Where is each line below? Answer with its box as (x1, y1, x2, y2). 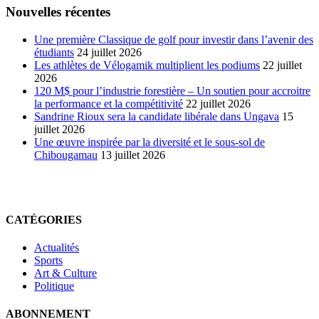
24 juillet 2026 (77, 46, 142, 58)
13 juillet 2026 (100, 148, 165, 161)
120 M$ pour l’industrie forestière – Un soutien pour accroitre (34, 84, 310, 97)
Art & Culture (34, 267, 97, 280)
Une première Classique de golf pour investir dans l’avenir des (34, 33, 313, 46)
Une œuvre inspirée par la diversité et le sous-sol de (34, 135, 265, 148)
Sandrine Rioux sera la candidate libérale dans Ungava (34, 110, 279, 122)
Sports (34, 254, 63, 267)
